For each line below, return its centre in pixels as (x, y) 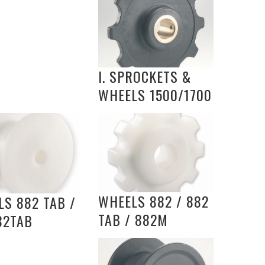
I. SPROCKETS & (145, 77)
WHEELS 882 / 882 (153, 201)
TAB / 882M (133, 220)
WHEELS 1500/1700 (155, 95)
